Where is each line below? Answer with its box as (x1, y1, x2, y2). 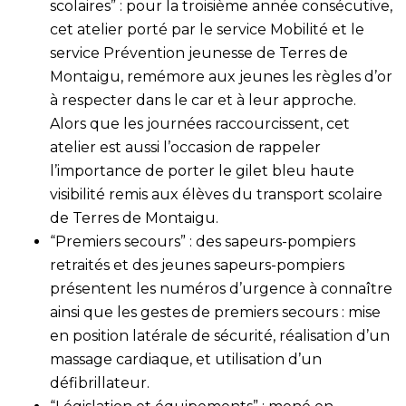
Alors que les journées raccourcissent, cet (50, 115, 350, 132)
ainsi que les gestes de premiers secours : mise (50, 304, 381, 321)
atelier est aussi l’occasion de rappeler (50, 139, 321, 156)
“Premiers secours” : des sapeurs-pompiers (50, 233, 355, 250)
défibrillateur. (50, 374, 150, 391)
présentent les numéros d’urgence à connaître (50, 280, 392, 297)
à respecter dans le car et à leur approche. (50, 92, 356, 109)
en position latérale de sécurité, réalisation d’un (50, 327, 390, 344)
